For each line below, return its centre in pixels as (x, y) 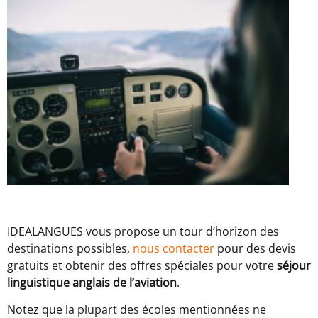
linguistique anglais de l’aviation (92, 282)
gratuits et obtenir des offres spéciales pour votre (142, 265)
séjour (294, 265)
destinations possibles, (70, 248)
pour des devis (255, 248)
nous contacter (174, 248)
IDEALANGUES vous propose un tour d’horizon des (143, 231)
